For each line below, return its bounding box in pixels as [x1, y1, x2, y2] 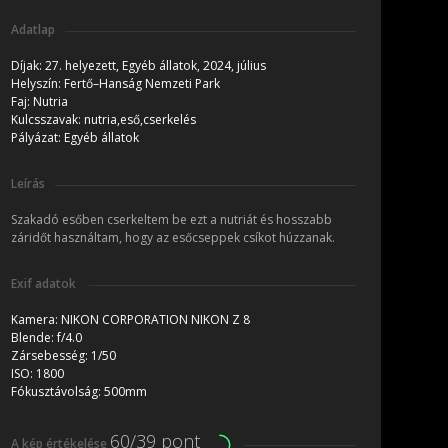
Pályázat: [11, 129, 64, 147]
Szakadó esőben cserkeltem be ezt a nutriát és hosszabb [11, 211, 332, 229]
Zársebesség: [11, 347, 91, 365]
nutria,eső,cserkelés [84, 111, 196, 129]
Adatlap [11, 21, 55, 39]
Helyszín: [11, 75, 64, 93]
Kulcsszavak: [11, 111, 84, 129]
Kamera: [11, 311, 61, 329]
